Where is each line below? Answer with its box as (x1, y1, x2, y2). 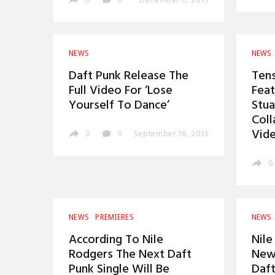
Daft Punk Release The (69, 66, 188, 87)
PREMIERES (95, 212, 134, 222)
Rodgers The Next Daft (69, 244, 192, 265)
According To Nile (69, 230, 163, 250)
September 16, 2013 (133, 128, 209, 141)
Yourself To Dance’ (69, 96, 169, 116)
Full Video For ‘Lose (69, 81, 172, 101)
